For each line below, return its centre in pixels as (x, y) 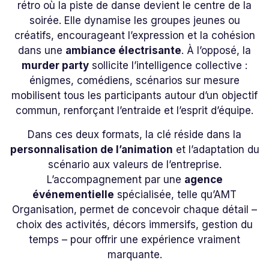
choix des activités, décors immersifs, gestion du (134, 224)
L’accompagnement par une (115, 179)
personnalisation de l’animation (91, 149)
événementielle (73, 194)
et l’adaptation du (216, 149)
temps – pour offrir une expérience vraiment (134, 239)
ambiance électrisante (123, 51)
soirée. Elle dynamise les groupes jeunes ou (134, 21)
